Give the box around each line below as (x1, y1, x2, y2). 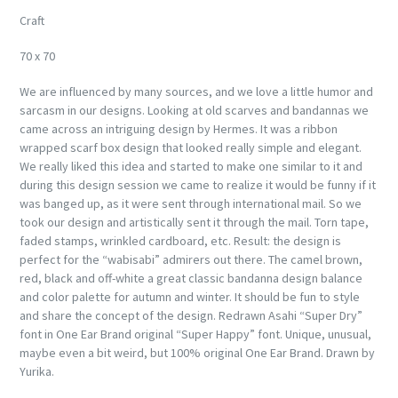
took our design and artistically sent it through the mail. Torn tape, (20, 214, 369, 231)
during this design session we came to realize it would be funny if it (20, 177, 376, 194)
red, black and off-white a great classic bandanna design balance (20, 270, 362, 287)
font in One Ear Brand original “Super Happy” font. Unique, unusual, (20, 326, 371, 343)
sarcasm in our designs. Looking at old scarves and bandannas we (20, 102, 369, 119)
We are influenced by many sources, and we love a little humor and (20, 84, 373, 100)
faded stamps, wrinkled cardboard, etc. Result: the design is (20, 233, 341, 250)
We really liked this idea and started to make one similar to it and (20, 158, 362, 175)
